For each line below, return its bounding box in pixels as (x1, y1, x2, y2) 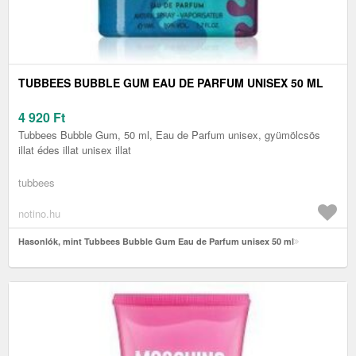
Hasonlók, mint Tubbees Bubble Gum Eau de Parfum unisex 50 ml (18, 235, 294, 248)
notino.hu (18, 206, 60, 222)
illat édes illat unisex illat (18, 142, 131, 158)
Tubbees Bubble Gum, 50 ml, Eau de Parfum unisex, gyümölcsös (18, 127, 320, 143)
